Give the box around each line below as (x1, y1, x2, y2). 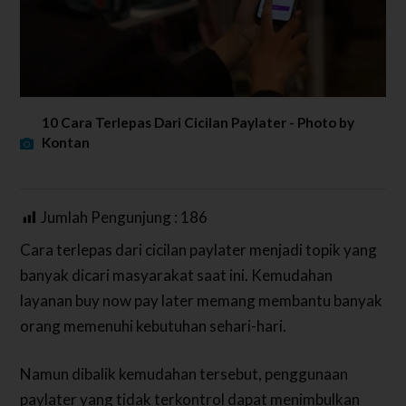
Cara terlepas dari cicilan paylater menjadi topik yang (20, 239, 378, 259)
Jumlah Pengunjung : (41, 208, 181, 227)
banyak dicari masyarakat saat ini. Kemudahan (20, 265, 333, 285)
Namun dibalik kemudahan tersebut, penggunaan (20, 364, 349, 384)
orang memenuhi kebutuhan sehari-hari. (20, 315, 287, 335)
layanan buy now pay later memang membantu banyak (20, 290, 383, 310)
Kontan (42, 134, 91, 151)
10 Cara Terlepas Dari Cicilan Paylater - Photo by (42, 114, 355, 131)
